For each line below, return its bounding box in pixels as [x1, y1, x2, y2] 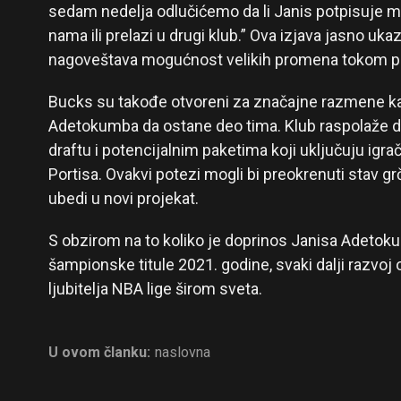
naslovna [155, 343, 210, 361]
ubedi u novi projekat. [48, 188, 199, 208]
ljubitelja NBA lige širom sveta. [48, 278, 262, 298]
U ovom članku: [48, 343, 150, 361]
